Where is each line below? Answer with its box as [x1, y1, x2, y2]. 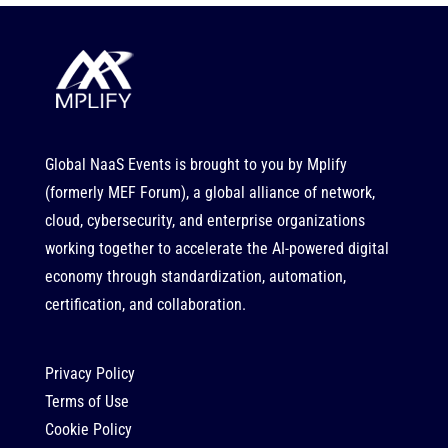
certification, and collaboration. [44, 294, 246, 314]
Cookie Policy [44, 419, 132, 439]
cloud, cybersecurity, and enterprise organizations [44, 210, 365, 230]
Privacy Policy [44, 363, 135, 383]
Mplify [306, 154, 347, 174]
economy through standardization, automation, [44, 266, 346, 286]
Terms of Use [44, 391, 129, 411]
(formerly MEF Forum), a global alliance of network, [44, 182, 375, 202]
